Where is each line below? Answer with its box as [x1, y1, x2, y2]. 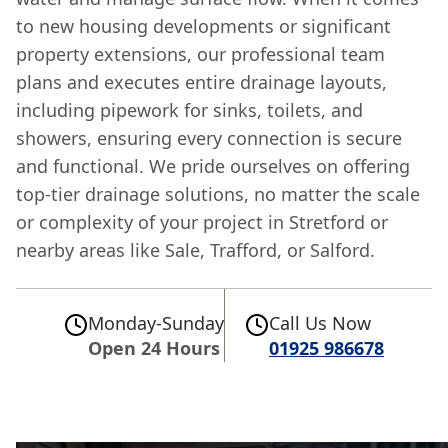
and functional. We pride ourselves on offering [16, 153, 410, 178]
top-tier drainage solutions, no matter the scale [16, 181, 420, 206]
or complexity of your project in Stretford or [16, 209, 388, 234]
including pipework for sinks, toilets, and [16, 97, 363, 122]
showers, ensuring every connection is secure [16, 125, 402, 150]
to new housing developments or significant [16, 13, 391, 38]
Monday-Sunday [88, 310, 224, 335]
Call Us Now [269, 310, 371, 335]
